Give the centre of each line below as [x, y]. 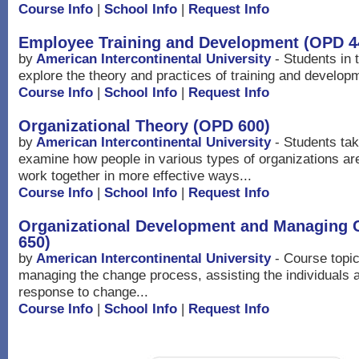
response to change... [83, 292]
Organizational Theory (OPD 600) [144, 126]
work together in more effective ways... [135, 175]
